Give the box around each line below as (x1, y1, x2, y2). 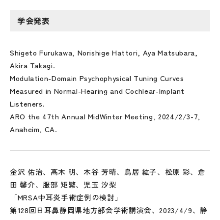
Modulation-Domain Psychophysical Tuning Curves (10, 73, 184, 83)
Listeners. (10, 98, 45, 109)
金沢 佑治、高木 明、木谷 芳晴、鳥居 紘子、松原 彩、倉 (10, 166, 206, 177)
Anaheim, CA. (10, 124, 57, 134)
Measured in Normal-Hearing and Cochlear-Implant (10, 85, 185, 96)
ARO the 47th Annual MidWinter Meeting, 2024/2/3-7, (10, 111, 201, 121)
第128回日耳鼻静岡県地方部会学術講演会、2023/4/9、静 (10, 205, 208, 215)
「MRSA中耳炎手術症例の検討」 (10, 192, 123, 202)
